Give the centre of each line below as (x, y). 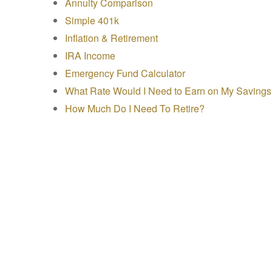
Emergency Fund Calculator (125, 73)
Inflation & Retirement (111, 38)
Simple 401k (92, 20)
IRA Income (90, 56)
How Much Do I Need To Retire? (135, 108)
